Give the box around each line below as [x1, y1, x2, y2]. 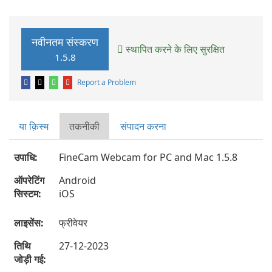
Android [59, 174, 96, 187]
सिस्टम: [14, 187, 41, 200]
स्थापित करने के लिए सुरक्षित [123, 42, 225, 56]
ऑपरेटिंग [14, 174, 44, 187]
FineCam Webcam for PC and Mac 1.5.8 [59, 151, 237, 164]
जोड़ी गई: [14, 253, 46, 266]
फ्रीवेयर [59, 216, 87, 229]
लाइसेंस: [14, 216, 44, 229]
